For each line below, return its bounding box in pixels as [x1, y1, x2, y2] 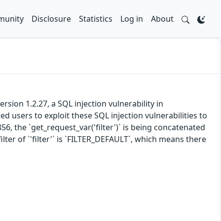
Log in [120, 13, 143, 24]
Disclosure [32, 13, 71, 24]
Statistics [79, 13, 112, 24]
